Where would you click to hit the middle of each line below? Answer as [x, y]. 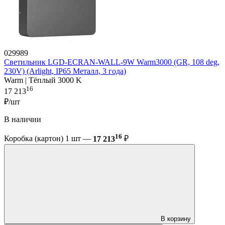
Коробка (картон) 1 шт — [48, 139]
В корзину [176, 218]
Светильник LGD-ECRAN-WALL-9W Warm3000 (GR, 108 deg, [112, 62]
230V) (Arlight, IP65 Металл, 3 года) [65, 71]
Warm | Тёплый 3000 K [43, 80]
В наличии [23, 120]
